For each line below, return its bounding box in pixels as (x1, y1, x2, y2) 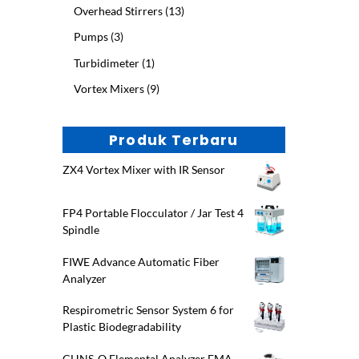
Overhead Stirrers (73, 3, 163, 18)
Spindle (62, 223, 99, 237)
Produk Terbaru (109, 129, 239, 150)
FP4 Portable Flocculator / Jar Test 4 (62, 206, 244, 220)
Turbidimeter (73, 55, 139, 70)
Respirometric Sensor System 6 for (62, 303, 234, 317)
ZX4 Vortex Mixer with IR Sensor (62, 162, 225, 176)
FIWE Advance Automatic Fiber (62, 254, 220, 268)
